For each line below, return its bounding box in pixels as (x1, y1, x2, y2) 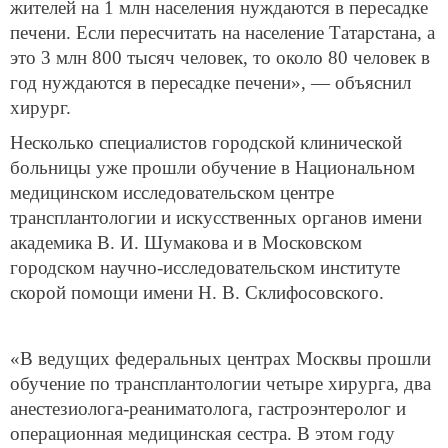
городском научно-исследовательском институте (10, 257, 400, 279)
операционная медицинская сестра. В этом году (10, 422, 395, 444)
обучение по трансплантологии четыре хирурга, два (10, 372, 431, 394)
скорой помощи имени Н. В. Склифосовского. (10, 282, 384, 304)
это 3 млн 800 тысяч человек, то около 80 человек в (10, 46, 430, 68)
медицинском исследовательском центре (10, 182, 334, 204)
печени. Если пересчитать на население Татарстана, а (10, 21, 435, 43)
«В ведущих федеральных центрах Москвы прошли (10, 347, 431, 369)
